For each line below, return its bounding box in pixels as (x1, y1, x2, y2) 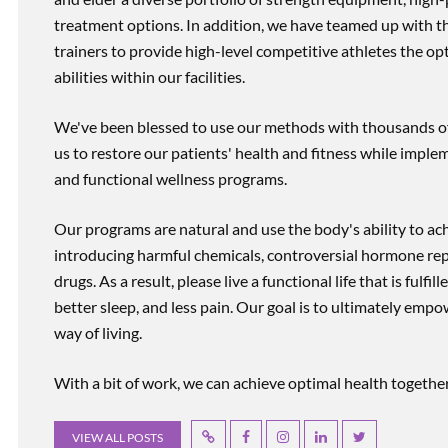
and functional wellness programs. (54, 168, 287, 188)
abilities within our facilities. (54, 66, 245, 86)
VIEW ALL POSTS (72, 429, 163, 445)
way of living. (54, 322, 142, 342)
